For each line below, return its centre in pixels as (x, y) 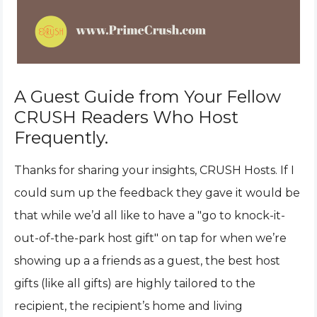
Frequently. (61, 138)
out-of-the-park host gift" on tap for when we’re (150, 238)
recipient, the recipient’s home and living (128, 306)
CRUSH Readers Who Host (126, 117)
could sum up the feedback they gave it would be (157, 193)
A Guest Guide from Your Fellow (148, 97)
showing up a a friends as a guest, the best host (147, 261)
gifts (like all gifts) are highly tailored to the (135, 283)
